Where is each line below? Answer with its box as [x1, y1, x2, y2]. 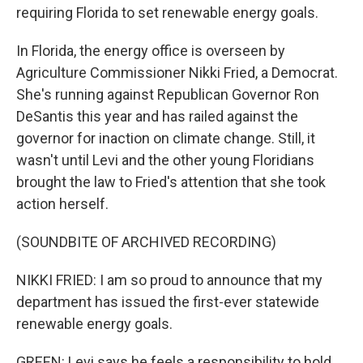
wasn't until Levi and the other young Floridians [16, 152, 314, 169]
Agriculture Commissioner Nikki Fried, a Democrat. [16, 64, 338, 81]
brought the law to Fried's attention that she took [16, 173, 326, 190]
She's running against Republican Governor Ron [16, 86, 319, 103]
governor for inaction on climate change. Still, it [16, 130, 315, 147]
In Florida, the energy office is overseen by [16, 42, 285, 59]
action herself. [16, 195, 109, 212]
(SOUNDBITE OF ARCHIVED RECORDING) [16, 233, 276, 250]
